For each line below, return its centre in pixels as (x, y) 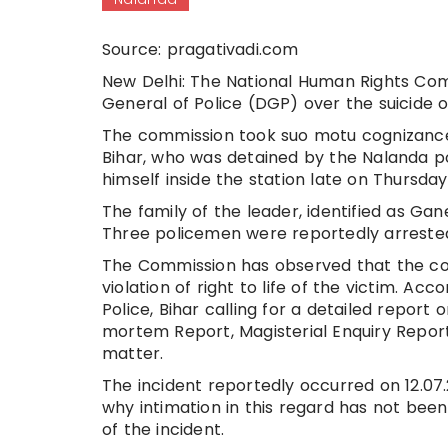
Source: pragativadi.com (200, 49)
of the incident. (163, 429)
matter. (133, 353)
